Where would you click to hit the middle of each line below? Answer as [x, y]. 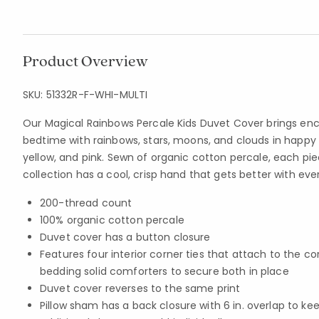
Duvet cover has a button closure [125, 237]
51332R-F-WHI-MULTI [97, 95]
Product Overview [85, 61]
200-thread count [86, 203]
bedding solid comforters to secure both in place [164, 271]
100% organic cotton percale [112, 220]
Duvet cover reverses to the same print [140, 288]
